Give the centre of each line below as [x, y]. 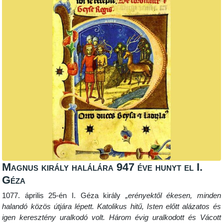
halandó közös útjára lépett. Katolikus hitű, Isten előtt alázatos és [111, 207]
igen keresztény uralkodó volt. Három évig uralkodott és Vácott [111, 218]
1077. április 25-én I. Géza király [64, 196]
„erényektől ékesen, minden [173, 196]
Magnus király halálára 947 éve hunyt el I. [103, 167]
